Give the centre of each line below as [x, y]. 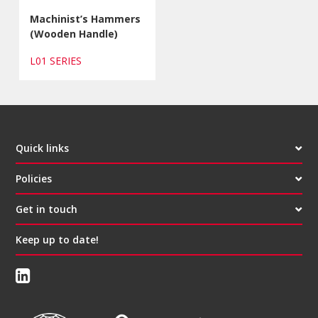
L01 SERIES [59, 60]
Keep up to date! [57, 239]
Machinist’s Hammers [86, 18]
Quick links [43, 148]
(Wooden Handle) [74, 33]
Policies [34, 178]
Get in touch [47, 209]
